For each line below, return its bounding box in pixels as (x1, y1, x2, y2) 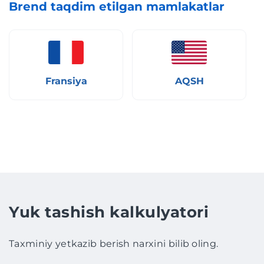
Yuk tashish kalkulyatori (9, 202, 209, 222)
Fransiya (45, 75, 87, 87)
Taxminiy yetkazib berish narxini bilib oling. (9, 237, 219, 249)
